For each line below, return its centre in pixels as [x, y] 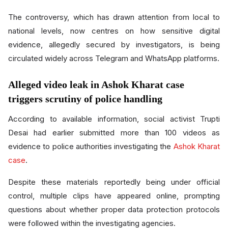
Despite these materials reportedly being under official [114, 182]
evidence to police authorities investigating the [91, 146]
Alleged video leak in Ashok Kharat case [96, 84]
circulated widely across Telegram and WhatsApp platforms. [114, 58]
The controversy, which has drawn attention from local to [114, 17]
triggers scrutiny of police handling [85, 98]
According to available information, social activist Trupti [114, 119]
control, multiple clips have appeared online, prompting [114, 195]
